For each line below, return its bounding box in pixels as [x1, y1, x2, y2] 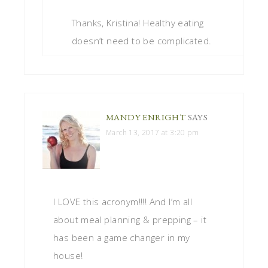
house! [53, 249, 83, 262]
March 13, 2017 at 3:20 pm [106, 127, 199, 138]
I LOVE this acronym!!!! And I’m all [53, 196, 192, 208]
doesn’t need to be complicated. [72, 35, 212, 47]
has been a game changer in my [53, 232, 190, 244]
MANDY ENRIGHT [106, 111, 186, 123]
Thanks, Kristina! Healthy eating [72, 17, 204, 29]
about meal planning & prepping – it [53, 214, 206, 226]
